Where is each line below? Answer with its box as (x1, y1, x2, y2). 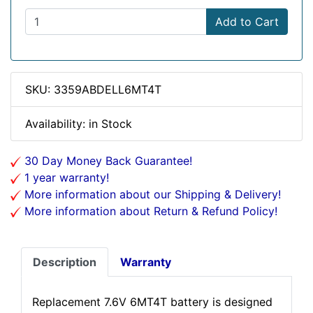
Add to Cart (215, 15, 279, 29)
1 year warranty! (21, 170, 109, 184)
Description (33, 255, 96, 269)
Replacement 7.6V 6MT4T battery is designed (32, 295, 272, 309)
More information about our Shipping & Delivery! (21, 187, 281, 201)
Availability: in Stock (25, 117, 132, 131)
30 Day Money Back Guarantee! (21, 154, 192, 168)
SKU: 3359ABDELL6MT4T (25, 82, 161, 96)
